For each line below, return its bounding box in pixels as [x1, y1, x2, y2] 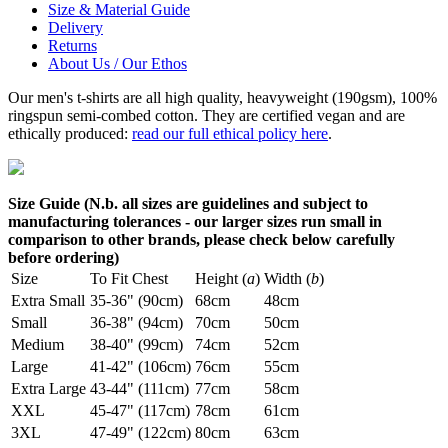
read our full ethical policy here [132, 124, 328, 142]
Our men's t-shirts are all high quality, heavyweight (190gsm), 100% [8, 88, 437, 106]
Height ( [195, 269, 247, 287]
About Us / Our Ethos [48, 54, 187, 72]
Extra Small [11, 291, 85, 309]
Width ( [264, 269, 311, 287]
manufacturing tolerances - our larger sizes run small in [8, 212, 382, 230]
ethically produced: [8, 124, 132, 142]
